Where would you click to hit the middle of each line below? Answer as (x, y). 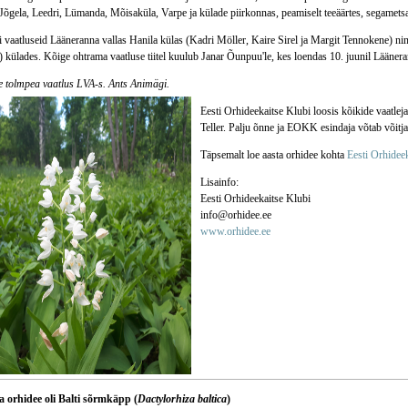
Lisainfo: (219, 182)
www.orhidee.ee (235, 231)
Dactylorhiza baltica (182, 399)
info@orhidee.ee (235, 215)
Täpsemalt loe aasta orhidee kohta (272, 155)
